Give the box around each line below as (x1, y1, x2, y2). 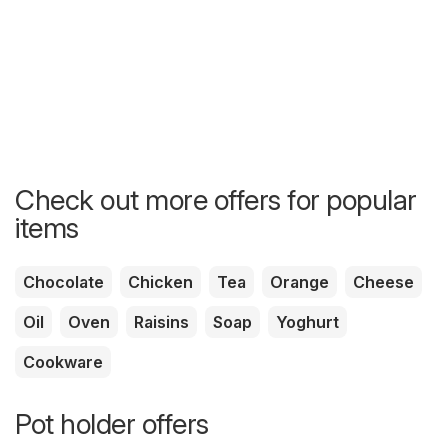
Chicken (128, 271, 193, 292)
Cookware (23, 351, 103, 372)
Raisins (134, 311, 189, 332)
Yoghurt (276, 311, 339, 332)
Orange (270, 271, 329, 292)
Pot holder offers (15, 406, 209, 441)
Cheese (353, 271, 414, 292)
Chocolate (23, 271, 104, 292)
